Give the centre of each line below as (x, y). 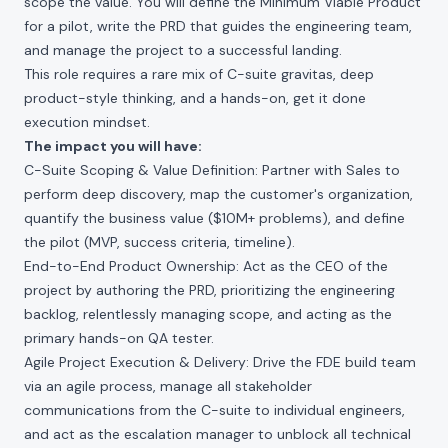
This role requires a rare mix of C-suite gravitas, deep (199, 74)
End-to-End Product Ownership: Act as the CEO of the (206, 266)
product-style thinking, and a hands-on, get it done (195, 98)
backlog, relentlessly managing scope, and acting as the (208, 314)
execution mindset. (87, 122)
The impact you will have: (113, 146)
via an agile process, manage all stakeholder (168, 386)
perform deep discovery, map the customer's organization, (218, 194)
